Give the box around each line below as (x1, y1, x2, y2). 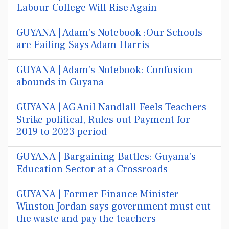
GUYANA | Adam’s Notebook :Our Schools (16, 26, 202, 39)
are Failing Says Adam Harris (16, 38, 149, 52)
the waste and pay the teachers (16, 212, 156, 225)
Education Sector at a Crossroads (16, 163, 168, 176)
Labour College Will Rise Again (16, 1, 157, 14)
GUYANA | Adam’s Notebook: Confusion (16, 63, 193, 77)
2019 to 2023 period (16, 125, 107, 139)
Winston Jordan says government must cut (16, 200, 211, 213)
